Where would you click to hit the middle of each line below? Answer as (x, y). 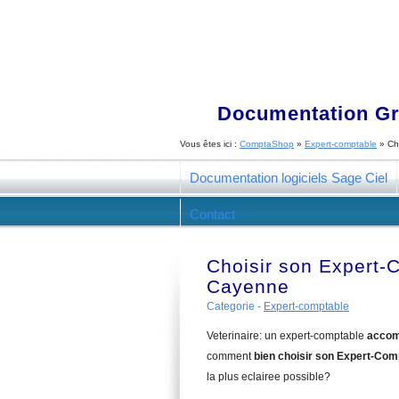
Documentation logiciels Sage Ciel (289, 178)
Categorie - (235, 306)
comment (230, 356)
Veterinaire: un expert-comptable (287, 336)
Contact (212, 214)
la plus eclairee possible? (269, 377)
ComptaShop (267, 144)
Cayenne (248, 286)
